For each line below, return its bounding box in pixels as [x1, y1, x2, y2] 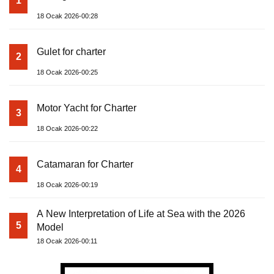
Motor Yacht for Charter [37, 103, 136, 114]
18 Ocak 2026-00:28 [37, 12, 98, 20]
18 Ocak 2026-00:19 [37, 181, 98, 189]
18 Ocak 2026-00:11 [37, 237, 97, 245]
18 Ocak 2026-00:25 [37, 68, 98, 76]
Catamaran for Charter [37, 159, 133, 170]
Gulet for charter [37, 46, 106, 57]
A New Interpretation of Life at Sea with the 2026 [37, 209, 245, 220]
